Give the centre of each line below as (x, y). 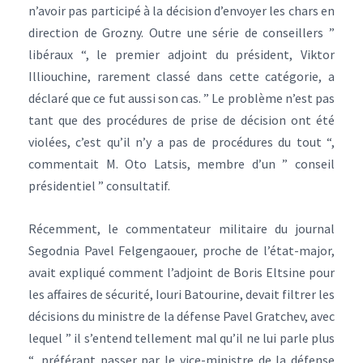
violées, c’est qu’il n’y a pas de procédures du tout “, (181, 142)
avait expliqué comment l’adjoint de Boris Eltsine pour (181, 272)
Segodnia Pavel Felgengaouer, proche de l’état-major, (181, 250)
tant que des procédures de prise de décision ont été (181, 120)
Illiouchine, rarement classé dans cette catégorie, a (181, 76)
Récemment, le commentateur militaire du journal (181, 228)
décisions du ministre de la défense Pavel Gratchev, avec (181, 316)
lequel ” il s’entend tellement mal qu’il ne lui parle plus (181, 338)
